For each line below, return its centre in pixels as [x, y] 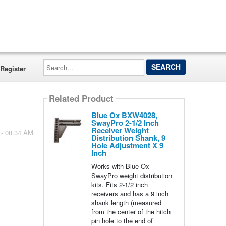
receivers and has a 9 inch [130, 193]
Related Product [81, 99]
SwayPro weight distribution [131, 175]
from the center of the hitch [131, 212]
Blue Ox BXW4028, [124, 115]
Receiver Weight [120, 130]
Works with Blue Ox [120, 166]
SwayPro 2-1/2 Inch [125, 123]
